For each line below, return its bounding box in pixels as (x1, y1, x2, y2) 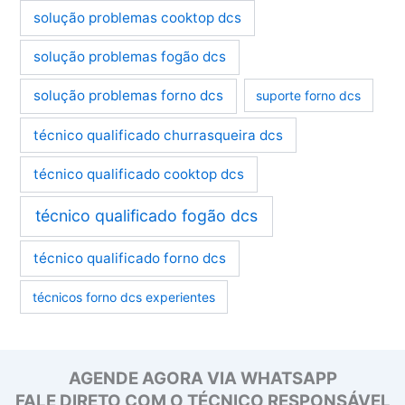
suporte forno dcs (256, 88, 362, 104)
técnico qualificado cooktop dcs (33, 165, 245, 183)
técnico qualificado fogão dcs (35, 206, 259, 226)
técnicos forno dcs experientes (33, 288, 216, 305)
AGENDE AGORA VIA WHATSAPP (68, 367, 337, 389)
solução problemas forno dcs (33, 87, 224, 105)
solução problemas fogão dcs (33, 48, 227, 66)
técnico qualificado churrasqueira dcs (33, 126, 284, 144)
